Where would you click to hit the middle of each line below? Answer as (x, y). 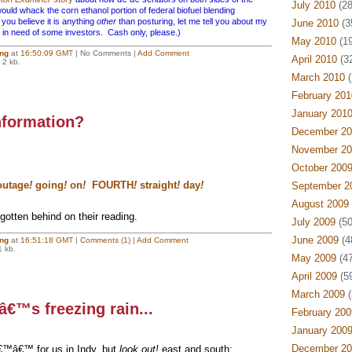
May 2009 (313, 258)
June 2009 (315, 240)
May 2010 (313, 41)
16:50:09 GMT (46, 53)
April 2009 (314, 276)
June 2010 (315, 23)
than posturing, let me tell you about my (191, 21)
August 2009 (320, 204)
